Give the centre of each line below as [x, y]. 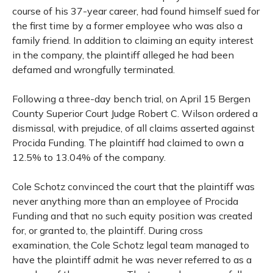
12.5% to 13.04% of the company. [89, 157]
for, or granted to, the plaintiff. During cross [108, 230]
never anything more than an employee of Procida [125, 201]
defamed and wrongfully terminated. [94, 69]
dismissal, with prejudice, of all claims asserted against [133, 128]
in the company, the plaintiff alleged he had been [123, 55]
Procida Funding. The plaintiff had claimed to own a [128, 143]
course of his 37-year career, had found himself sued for [136, 11]
